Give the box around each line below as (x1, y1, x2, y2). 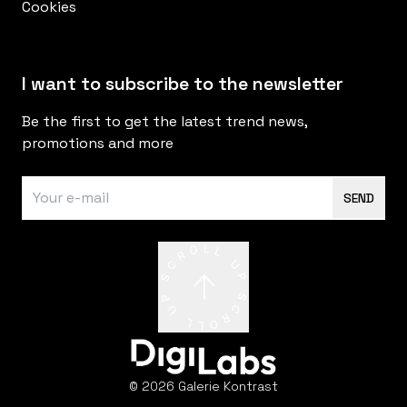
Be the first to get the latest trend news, (22, 112, 307, 132)
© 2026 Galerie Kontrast (129, 377, 278, 394)
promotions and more (22, 134, 174, 154)
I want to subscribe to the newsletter (22, 72, 343, 96)
